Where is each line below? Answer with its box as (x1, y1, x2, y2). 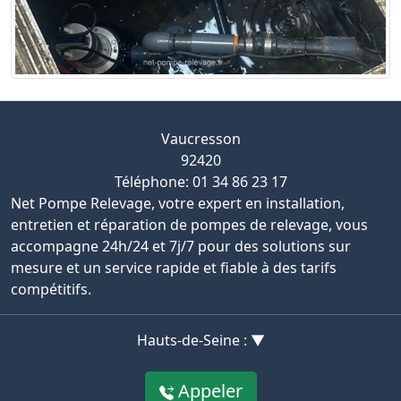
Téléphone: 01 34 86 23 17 (114, 171, 287, 192)
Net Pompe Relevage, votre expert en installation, (11, 192, 345, 213)
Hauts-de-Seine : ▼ (136, 329, 265, 350)
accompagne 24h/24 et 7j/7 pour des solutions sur (11, 235, 351, 256)
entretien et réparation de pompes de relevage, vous (11, 214, 368, 235)
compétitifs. (11, 278, 91, 299)
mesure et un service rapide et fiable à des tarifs (11, 257, 337, 277)
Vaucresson (160, 128, 241, 149)
